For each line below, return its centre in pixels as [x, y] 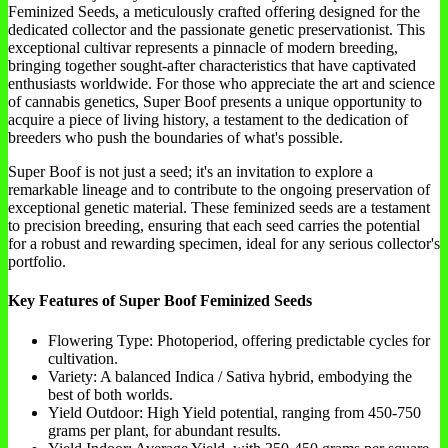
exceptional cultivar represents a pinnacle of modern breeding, [203, 48]
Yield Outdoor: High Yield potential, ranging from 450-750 [234, 412]
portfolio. [37, 262]
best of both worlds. [110, 394]
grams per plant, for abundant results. [164, 430]
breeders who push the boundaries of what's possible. [175, 138]
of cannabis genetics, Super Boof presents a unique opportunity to [215, 102]
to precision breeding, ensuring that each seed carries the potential [214, 226]
